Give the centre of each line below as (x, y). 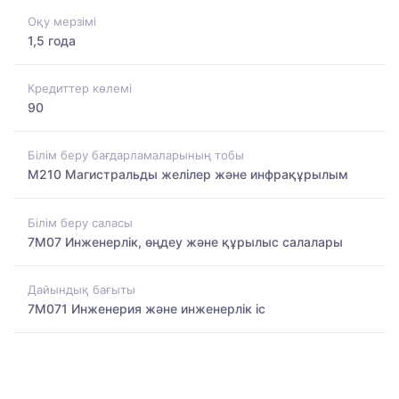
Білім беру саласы (80, 222)
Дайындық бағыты (81, 289)
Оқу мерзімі (62, 21)
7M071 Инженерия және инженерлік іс (147, 308)
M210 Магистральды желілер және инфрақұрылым (188, 175)
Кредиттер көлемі (80, 88)
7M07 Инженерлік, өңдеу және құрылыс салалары (185, 241)
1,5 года (52, 40)
